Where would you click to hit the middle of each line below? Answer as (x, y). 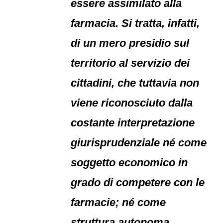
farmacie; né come (118, 202)
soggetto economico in (129, 163)
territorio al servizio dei (130, 63)
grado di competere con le (138, 182)
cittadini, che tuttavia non (135, 83)
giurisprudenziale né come (139, 143)
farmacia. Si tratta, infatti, (135, 23)
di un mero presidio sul (130, 43)
